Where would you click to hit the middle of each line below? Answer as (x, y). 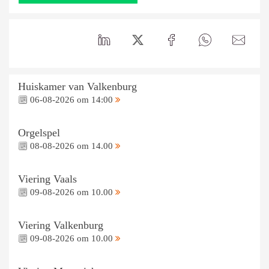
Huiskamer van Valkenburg (77, 86)
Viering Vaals (47, 179)
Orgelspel (39, 132)
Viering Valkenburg (61, 225)
